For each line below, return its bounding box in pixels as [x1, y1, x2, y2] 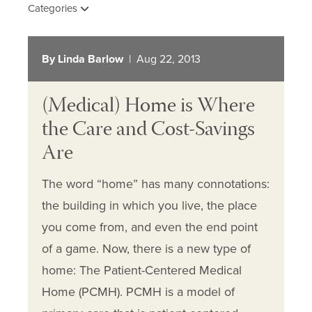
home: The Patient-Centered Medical [42, 263, 242, 279]
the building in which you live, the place [42, 198, 257, 214]
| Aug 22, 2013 [123, 52, 201, 66]
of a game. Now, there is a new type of [42, 241, 251, 257]
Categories [28, 2, 80, 15]
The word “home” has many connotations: [42, 176, 270, 192]
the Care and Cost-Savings [42, 114, 255, 148]
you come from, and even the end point [42, 219, 258, 235]
